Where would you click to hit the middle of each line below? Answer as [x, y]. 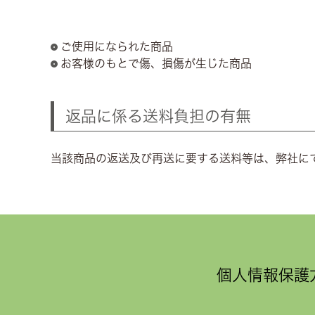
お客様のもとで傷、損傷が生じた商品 [156, 64]
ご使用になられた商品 [117, 47]
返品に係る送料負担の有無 [158, 116]
